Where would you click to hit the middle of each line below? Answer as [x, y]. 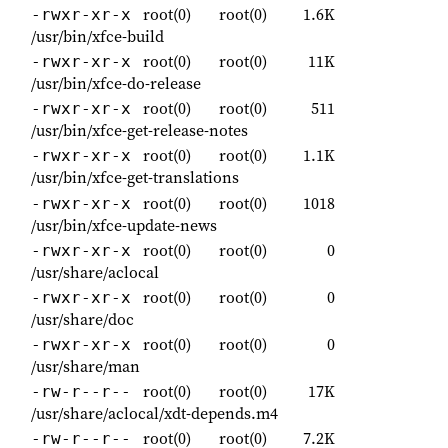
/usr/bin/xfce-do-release [116, 82]
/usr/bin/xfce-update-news [124, 224]
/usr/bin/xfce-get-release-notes [139, 130]
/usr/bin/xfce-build [97, 35]
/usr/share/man [85, 366]
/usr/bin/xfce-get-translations [135, 177]
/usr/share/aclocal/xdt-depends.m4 [154, 413]
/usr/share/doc [82, 318]
